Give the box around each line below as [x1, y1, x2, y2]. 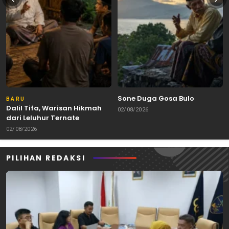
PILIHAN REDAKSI [6, 152, 85, 163]
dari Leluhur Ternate [6, 112, 79, 123]
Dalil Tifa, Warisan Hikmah [6, 103, 102, 113]
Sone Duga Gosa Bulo [118, 93, 194, 103]
